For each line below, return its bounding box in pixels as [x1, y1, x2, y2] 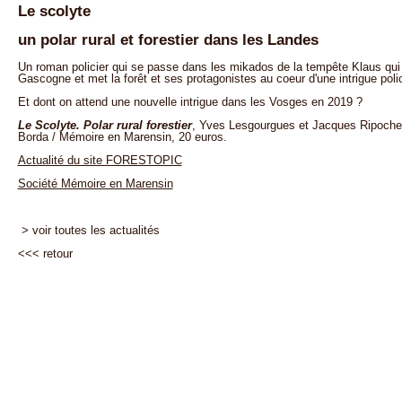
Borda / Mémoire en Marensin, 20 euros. [17, 130, 227, 144]
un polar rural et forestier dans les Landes [17, 31, 319, 49]
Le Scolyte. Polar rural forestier [17, 118, 192, 133]
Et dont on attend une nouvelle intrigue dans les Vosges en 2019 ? [17, 95, 363, 109]
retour [42, 247, 73, 261]
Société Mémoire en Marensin [17, 177, 173, 191]
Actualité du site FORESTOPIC [17, 153, 182, 168]
